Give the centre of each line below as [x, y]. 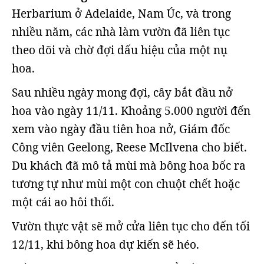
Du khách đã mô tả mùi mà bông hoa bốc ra [129, 166]
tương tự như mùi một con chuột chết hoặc [126, 184]
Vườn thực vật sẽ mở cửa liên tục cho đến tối [131, 226]
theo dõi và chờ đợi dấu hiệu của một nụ [120, 50]
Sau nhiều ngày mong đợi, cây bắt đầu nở [122, 93]
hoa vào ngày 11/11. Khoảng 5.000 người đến [131, 111]
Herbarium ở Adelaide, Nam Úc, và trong [121, 14]
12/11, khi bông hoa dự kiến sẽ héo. [105, 245]
